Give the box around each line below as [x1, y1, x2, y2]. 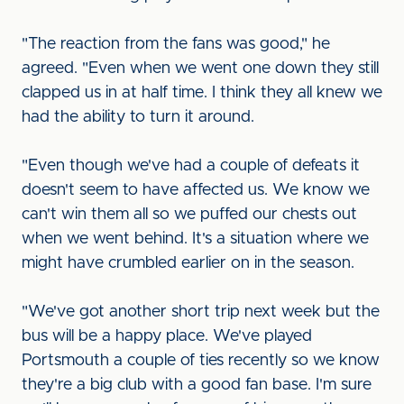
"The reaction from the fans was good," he [22, 36, 330, 52]
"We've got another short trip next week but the [22, 304, 380, 320]
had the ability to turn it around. [22, 109, 259, 125]
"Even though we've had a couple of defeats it [22, 158, 360, 174]
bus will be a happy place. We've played [22, 328, 312, 344]
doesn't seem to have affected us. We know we [22, 182, 370, 198]
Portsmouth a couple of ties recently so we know [22, 353, 380, 369]
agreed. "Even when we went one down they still [22, 60, 379, 77]
